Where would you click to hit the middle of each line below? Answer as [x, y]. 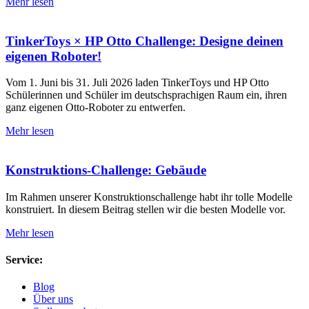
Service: [24, 260]
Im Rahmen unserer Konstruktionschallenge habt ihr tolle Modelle [149, 197]
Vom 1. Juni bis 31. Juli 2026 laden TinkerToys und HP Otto [137, 83]
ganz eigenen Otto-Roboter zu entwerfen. [96, 108]
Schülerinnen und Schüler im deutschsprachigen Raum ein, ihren [146, 95]
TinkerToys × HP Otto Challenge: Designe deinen [144, 41]
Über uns [53, 299]
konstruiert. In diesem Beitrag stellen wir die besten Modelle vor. [146, 209]
